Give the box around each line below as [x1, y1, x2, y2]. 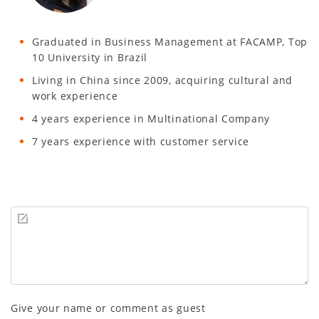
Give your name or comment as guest [11, 300, 206, 315]
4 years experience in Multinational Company [32, 111, 271, 125]
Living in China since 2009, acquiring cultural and [32, 73, 293, 87]
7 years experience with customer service [32, 134, 249, 148]
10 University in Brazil [32, 50, 148, 64]
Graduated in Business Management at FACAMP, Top [32, 34, 308, 48]
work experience [32, 88, 118, 103]
